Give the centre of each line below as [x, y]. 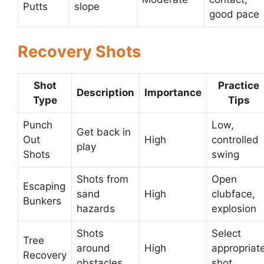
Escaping [44, 186]
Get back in [104, 132]
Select [226, 233]
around [93, 248]
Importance [173, 92]
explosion [234, 208]
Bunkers [42, 201]
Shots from [103, 179]
